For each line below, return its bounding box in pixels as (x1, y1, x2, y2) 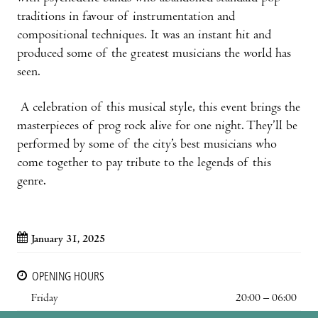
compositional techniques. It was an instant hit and (17, 28, 271, 43)
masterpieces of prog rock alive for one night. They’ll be (17, 119, 297, 133)
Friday (31, 292, 58, 305)
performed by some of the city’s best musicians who (17, 138, 277, 152)
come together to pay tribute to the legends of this (17, 156, 271, 170)
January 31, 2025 (31, 234, 105, 246)
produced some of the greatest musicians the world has (17, 47, 291, 61)
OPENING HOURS (32, 271, 104, 283)
